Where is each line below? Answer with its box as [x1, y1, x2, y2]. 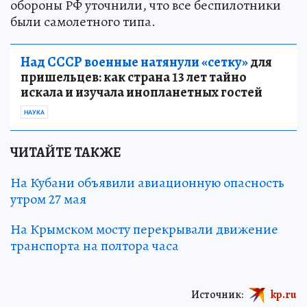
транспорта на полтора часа [10, 236, 179, 255]
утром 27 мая [10, 189, 86, 208]
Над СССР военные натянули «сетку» [21, 52, 248, 71]
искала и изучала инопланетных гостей [21, 82, 262, 101]
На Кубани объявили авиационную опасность [10, 173, 284, 192]
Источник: [191, 286, 243, 302]
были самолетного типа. [10, 12, 156, 31]
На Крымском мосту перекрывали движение [10, 219, 278, 238]
